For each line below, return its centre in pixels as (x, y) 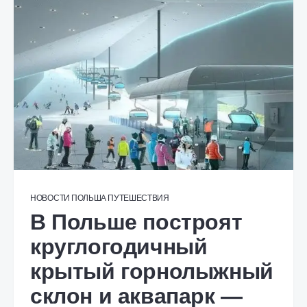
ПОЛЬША (89, 198)
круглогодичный (119, 247)
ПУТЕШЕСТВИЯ (138, 198)
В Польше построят (136, 222)
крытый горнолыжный (152, 271)
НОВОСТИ (50, 198)
